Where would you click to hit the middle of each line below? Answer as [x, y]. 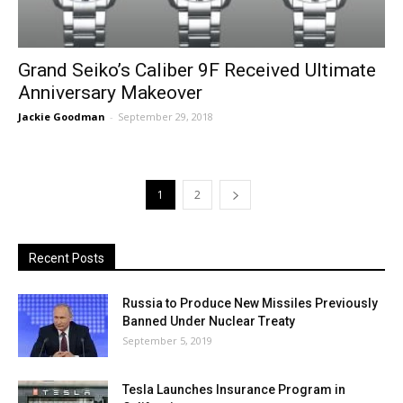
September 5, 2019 [167, 340]
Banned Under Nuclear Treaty [209, 321]
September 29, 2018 [166, 116]
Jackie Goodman [62, 116]
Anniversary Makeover [110, 92]
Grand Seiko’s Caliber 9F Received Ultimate [197, 70]
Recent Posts [67, 258]
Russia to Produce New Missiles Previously [250, 303]
